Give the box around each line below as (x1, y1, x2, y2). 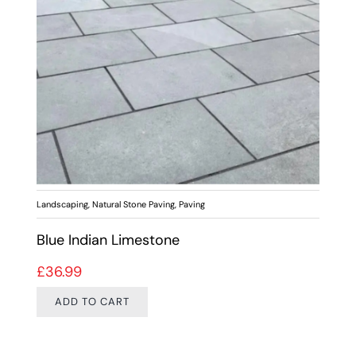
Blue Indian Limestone (36, 230, 180, 250)
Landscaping (36, 198, 88, 210)
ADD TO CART (54, 295, 130, 308)
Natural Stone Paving (91, 198, 175, 210)
